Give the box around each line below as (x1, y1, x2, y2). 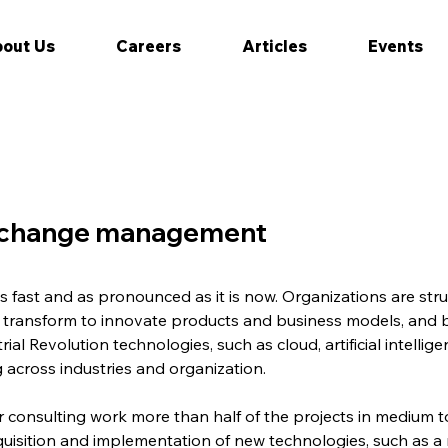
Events (367, 36, 423, 57)
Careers (115, 36, 181, 57)
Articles (241, 36, 307, 57)
